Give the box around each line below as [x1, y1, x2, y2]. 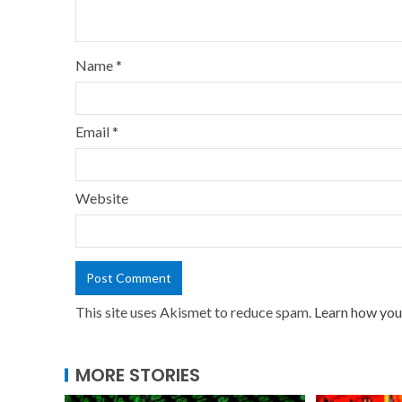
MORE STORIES [75, 362, 200, 388]
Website [75, 188, 128, 206]
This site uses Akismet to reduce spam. [75, 302, 314, 320]
